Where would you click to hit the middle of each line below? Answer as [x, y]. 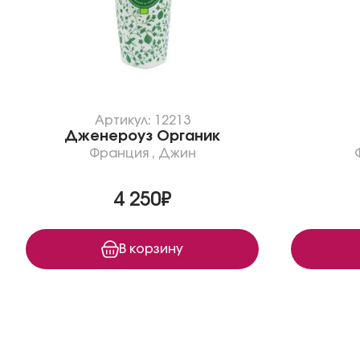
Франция [119, 153]
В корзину [151, 249]
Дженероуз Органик [142, 137]
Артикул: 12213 [142, 121]
